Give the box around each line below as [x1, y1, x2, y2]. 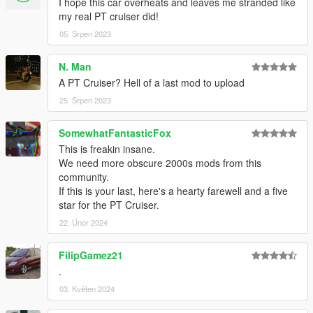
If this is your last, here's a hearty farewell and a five [59, 184, 288, 198]
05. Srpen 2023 [59, 28, 111, 40]
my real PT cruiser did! [59, 9, 159, 24]
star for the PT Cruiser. [59, 198, 159, 212]
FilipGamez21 [59, 248, 123, 263]
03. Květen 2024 [59, 283, 115, 295]
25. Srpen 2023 [59, 94, 111, 106]
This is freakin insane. [59, 142, 155, 156]
